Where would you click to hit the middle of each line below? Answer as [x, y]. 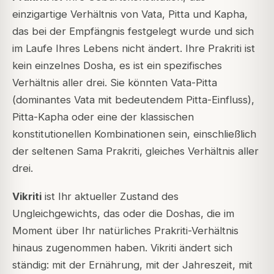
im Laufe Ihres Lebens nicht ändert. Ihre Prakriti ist [134, 49]
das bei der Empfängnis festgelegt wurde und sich [133, 31]
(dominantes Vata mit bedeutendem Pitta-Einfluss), [133, 100]
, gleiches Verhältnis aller [199, 151]
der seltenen [44, 151]
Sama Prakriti [108, 151]
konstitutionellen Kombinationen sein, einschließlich [134, 134]
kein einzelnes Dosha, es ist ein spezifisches [117, 66]
